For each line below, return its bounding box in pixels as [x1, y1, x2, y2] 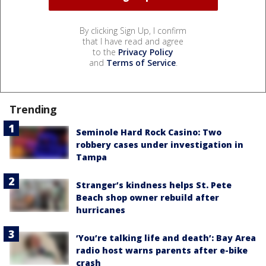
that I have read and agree [83, 35, 183, 47]
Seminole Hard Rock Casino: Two [76, 126, 221, 138]
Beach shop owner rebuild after [76, 191, 219, 203]
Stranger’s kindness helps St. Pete [76, 179, 232, 191]
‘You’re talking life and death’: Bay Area [76, 232, 256, 243]
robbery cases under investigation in [76, 138, 243, 150]
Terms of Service [106, 56, 176, 68]
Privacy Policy [118, 46, 173, 58]
